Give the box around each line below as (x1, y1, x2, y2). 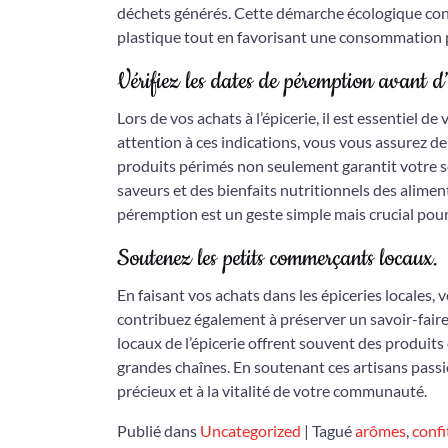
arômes (355, 421, 406, 440)
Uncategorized (200, 421, 301, 440)
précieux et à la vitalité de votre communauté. (117, 381, 427, 400)
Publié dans (117, 421, 200, 440)
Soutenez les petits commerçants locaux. (117, 243, 438, 274)
